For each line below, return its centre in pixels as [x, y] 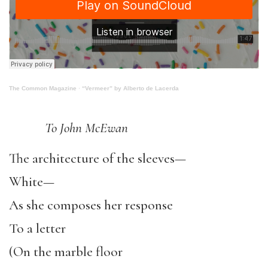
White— [32, 182]
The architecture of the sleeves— [98, 158]
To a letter [37, 228]
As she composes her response [91, 205]
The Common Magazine [43, 88]
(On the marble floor [66, 252]
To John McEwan [85, 128]
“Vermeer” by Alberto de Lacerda [130, 88]
